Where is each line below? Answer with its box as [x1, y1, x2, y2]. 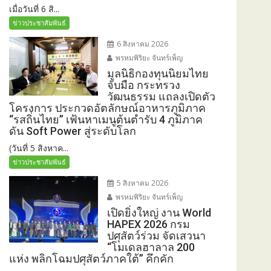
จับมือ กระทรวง [106, 78, 180, 91]
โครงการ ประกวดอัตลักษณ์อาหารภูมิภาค [9, 101, 206, 114]
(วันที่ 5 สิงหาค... [9, 142, 68, 154]
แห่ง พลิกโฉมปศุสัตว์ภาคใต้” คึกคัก [9, 252, 174, 265]
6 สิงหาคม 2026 [114, 38, 168, 49]
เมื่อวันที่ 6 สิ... [9, 2, 59, 15]
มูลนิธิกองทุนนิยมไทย [106, 67, 209, 80]
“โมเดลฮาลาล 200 [106, 240, 195, 253]
